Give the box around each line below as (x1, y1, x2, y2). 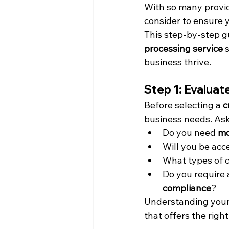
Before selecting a (144, 99, 223, 111)
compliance (163, 182, 211, 194)
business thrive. (144, 56, 211, 68)
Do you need (163, 127, 218, 139)
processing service (144, 42, 223, 54)
